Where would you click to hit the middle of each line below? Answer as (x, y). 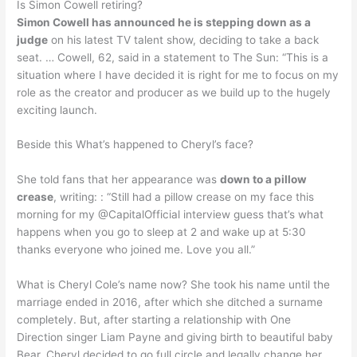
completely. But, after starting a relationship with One (154, 320)
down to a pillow (264, 180)
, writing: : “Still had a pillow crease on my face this (184, 197)
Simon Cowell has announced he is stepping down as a (164, 22)
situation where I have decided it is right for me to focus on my (178, 75)
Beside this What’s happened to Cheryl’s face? (135, 145)
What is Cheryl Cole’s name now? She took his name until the (174, 285)
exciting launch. (57, 110)
